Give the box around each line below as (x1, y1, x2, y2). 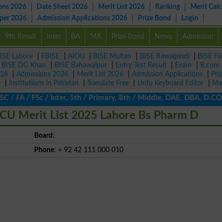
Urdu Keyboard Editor (137, 79, 204, 87)
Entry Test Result (115, 61, 166, 69)
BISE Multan (93, 53, 131, 60)
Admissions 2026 (16, 70, 68, 78)
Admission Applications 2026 (37, 14, 127, 22)
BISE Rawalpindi (140, 53, 189, 60)
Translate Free (87, 79, 129, 87)
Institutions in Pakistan (9, 79, 79, 87)
